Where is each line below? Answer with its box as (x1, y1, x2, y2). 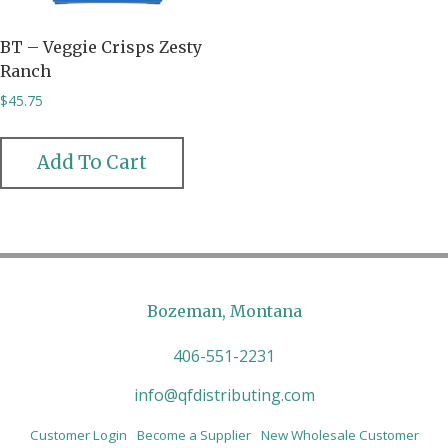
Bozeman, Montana (146, 300, 302, 321)
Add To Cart (37, 150, 147, 174)
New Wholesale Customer (260, 426, 419, 445)
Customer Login (29, 426, 127, 445)
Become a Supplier (136, 426, 251, 445)
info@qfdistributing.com (133, 384, 315, 407)
